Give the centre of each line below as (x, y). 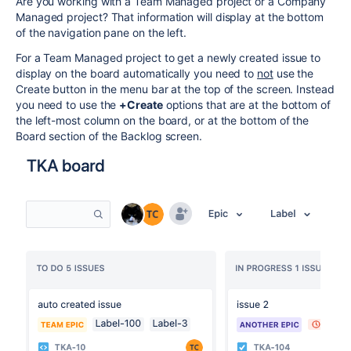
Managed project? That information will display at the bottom (170, 17)
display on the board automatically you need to (137, 73)
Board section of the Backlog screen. (109, 136)
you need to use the (68, 105)
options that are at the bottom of (246, 105)
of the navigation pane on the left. (101, 33)
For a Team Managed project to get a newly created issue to (168, 58)
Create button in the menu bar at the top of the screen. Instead (175, 89)
